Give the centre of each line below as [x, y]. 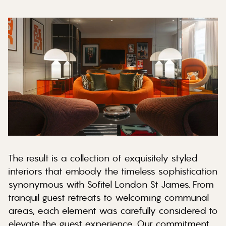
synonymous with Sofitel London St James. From [111, 184]
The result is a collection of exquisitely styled [103, 158]
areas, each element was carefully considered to [113, 210]
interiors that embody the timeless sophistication [113, 171]
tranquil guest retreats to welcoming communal [108, 197]
